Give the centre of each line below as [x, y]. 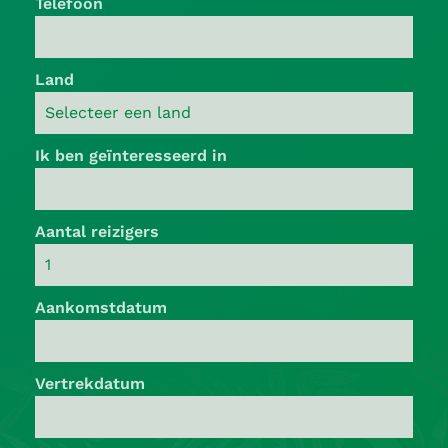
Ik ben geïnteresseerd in [131, 155]
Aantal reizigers [97, 231]
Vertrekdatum [90, 383]
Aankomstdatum [101, 307]
